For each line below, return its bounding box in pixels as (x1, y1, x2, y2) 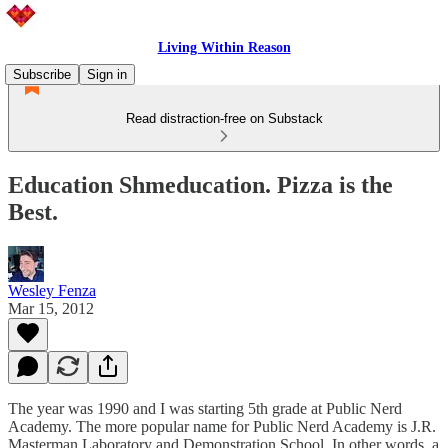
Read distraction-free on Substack (125, 111, 323, 126)
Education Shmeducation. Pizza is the (8, 171, 393, 198)
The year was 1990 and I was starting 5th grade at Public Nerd (8, 399, 402, 417)
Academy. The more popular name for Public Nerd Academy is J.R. (8, 417, 436, 435)
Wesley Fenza (8, 281, 96, 299)
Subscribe (13, 67, 71, 82)
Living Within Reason (157, 40, 291, 55)
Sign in (87, 67, 127, 82)
